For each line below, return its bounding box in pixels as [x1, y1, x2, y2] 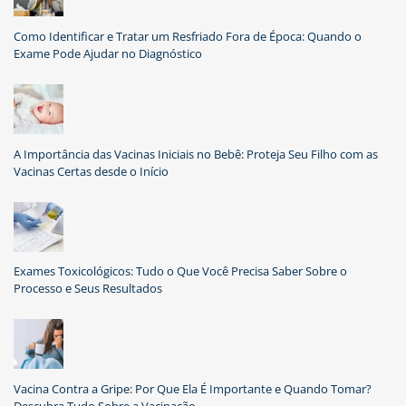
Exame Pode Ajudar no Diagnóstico [14, 44, 202, 62]
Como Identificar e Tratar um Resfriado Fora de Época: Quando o [14, 27, 362, 44]
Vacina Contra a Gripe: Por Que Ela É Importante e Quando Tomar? [14, 381, 372, 398]
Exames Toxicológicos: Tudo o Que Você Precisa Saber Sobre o [14, 263, 347, 280]
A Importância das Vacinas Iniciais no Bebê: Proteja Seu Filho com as [14, 145, 378, 162]
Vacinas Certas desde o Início [14, 162, 169, 179]
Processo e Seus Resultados [14, 280, 162, 297]
